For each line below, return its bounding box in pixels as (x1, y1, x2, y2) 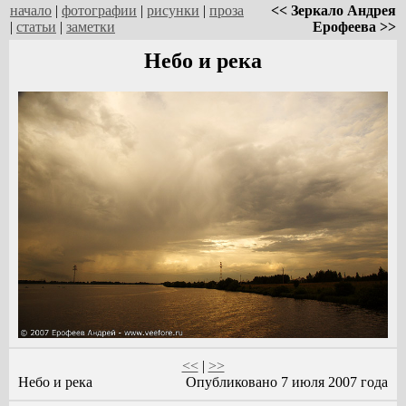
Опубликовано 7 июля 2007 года (186, 374, 388, 390)
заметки (66, 19, 115, 34)
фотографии (62, 3, 137, 18)
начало (10, 3, 52, 18)
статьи (16, 19, 56, 34)
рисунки (147, 3, 199, 18)
